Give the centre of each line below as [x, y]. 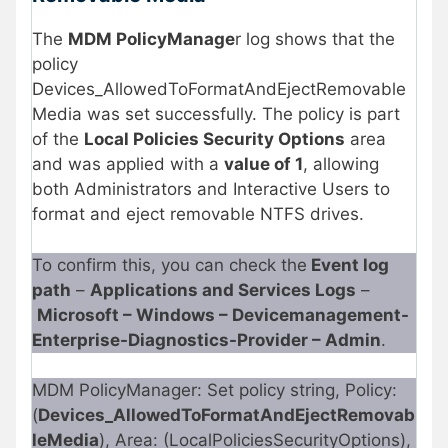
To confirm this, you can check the [169, 264]
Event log [348, 264]
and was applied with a [128, 164]
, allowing [341, 164]
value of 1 [263, 164]
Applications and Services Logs [223, 289]
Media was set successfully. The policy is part [216, 114]
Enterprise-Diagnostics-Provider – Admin [206, 339]
